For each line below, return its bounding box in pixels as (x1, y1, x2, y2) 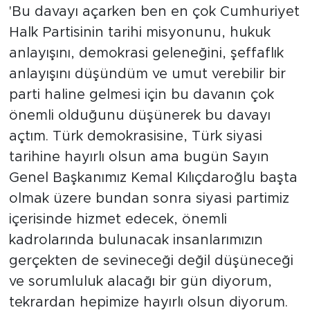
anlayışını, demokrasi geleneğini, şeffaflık (8, 46, 284, 60)
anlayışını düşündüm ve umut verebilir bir (8, 66, 286, 81)
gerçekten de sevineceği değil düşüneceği (8, 253, 293, 268)
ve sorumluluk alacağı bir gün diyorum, (8, 274, 272, 289)
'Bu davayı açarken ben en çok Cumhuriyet (8, 4, 300, 19)
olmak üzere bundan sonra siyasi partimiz (8, 191, 289, 206)
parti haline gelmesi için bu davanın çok (8, 87, 274, 102)
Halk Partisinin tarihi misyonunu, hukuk (8, 25, 271, 39)
